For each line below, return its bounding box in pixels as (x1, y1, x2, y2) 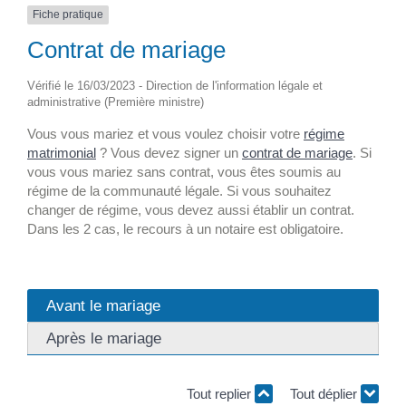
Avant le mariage (46, 296, 160, 315)
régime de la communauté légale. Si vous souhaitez (27, 182, 332, 198)
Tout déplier (290, 386, 361, 402)
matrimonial (27, 144, 96, 160)
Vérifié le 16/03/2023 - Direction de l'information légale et (27, 78, 323, 92)
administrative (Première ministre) (27, 94, 204, 109)
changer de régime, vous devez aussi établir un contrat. (27, 201, 354, 217)
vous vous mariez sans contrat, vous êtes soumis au (27, 163, 341, 179)
